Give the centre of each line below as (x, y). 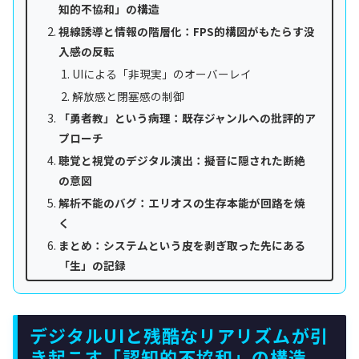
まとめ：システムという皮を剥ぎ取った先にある (182, 246)
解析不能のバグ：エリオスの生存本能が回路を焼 (182, 203)
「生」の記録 (92, 266)
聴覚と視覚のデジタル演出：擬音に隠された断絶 (182, 161)
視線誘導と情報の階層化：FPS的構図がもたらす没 (186, 31)
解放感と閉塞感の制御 (128, 96)
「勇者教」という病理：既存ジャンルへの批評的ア (187, 118)
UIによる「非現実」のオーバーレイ (161, 73)
